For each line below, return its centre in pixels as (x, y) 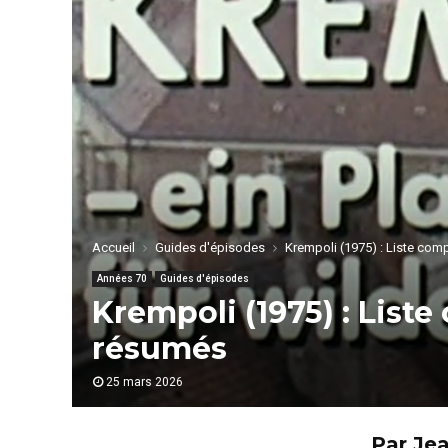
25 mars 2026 (144, 382)
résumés (159, 348)
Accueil (113, 247)
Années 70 (122, 278)
